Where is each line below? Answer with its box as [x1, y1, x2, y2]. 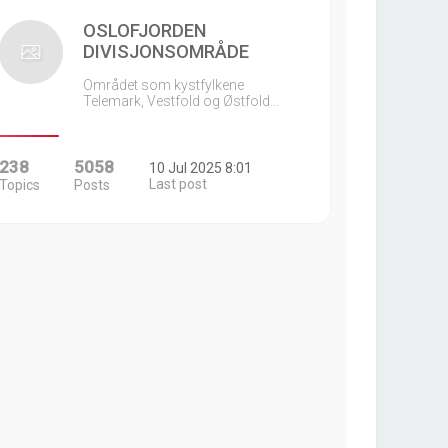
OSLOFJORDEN [82, 20, 206, 41]
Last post [149, 176, 208, 192]
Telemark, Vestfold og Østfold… [82, 93, 279, 109]
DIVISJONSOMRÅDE [82, 41, 249, 62]
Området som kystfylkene [82, 77, 244, 93]
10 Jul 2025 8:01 [149, 160, 253, 176]
